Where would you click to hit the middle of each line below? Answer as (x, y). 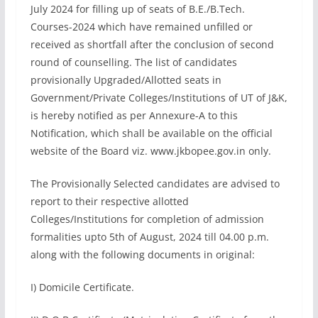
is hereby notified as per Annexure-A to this (134, 115)
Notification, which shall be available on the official (151, 133)
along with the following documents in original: (142, 254)
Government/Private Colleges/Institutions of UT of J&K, (159, 98)
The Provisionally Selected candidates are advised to (155, 183)
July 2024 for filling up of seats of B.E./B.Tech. (137, 9)
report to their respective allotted (109, 201)
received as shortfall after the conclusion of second (152, 44)
